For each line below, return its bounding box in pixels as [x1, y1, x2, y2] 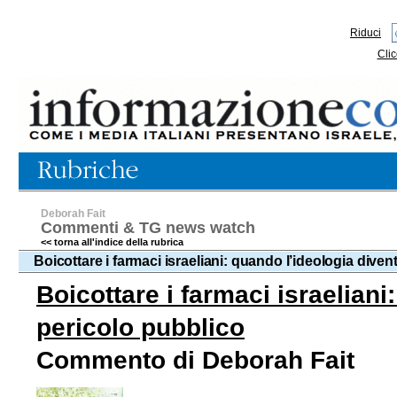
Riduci [350, 27, 381, 39]
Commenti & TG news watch [41, 219, 255, 237]
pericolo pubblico [36, 314, 245, 341]
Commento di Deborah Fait [36, 346, 354, 374]
